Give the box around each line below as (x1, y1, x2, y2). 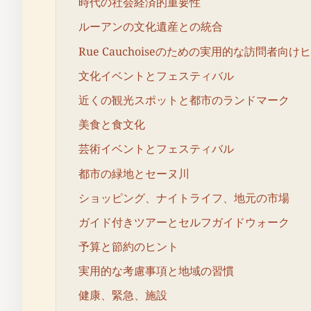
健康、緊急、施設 (78, 287, 167, 303)
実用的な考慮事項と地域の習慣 (78, 263, 234, 279)
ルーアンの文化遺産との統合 (78, 19, 223, 35)
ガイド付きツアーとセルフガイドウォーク (78, 214, 289, 230)
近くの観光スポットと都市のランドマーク (78, 92, 289, 108)
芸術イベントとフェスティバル (78, 141, 234, 157)
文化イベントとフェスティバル (78, 67, 234, 83)
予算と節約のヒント (78, 239, 178, 255)
